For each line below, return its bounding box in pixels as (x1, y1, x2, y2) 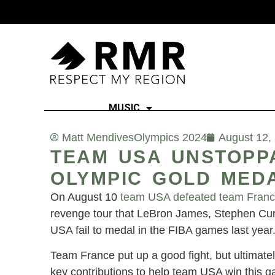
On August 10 (50, 190, 117, 203)
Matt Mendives (62, 131, 134, 144)
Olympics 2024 (134, 131, 207, 144)
